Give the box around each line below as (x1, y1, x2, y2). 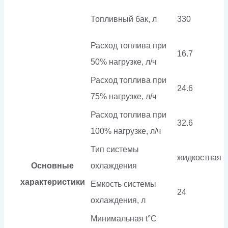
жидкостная (177, 153, 221, 162)
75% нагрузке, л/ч (91, 92, 156, 101)
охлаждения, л (91, 195, 146, 205)
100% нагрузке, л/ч (91, 126, 161, 135)
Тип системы (91, 145, 139, 154)
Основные (31, 161, 74, 170)
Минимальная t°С (91, 214, 157, 223)
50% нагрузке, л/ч (91, 57, 156, 66)
